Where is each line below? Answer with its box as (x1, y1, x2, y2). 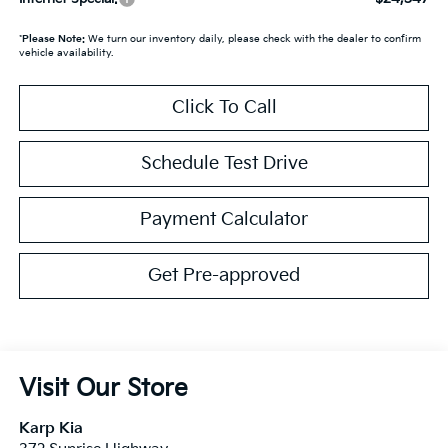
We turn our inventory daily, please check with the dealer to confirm (84, 32, 421, 45)
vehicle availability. (18, 46, 113, 59)
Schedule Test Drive (140, 152, 308, 174)
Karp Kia (18, 419, 83, 437)
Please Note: (21, 32, 85, 45)
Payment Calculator (140, 208, 308, 230)
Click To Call (171, 96, 277, 118)
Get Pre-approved (148, 264, 300, 286)
